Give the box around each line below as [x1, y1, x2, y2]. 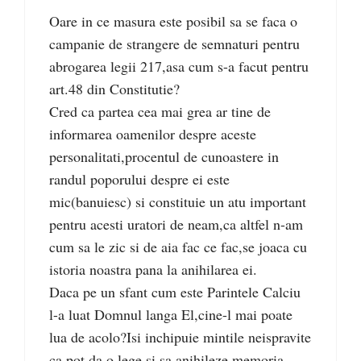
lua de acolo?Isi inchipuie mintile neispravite [49, 327, 311, 347]
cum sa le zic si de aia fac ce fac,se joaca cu [49, 237, 307, 257]
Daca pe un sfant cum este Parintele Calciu [49, 282, 301, 302]
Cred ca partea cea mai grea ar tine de [49, 102, 271, 122]
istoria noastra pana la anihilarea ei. [49, 259, 257, 280]
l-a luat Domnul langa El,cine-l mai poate [49, 305, 293, 325]
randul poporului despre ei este [49, 169, 230, 189]
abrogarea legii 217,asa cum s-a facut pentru [49, 56, 309, 77]
